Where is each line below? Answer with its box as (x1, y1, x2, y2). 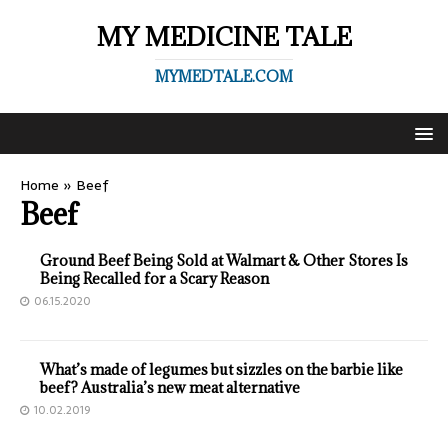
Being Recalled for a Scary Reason (40, 269, 269, 288)
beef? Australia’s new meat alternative (40, 378, 300, 397)
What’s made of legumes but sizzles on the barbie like (40, 360, 403, 379)
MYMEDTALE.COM (155, 67, 293, 86)
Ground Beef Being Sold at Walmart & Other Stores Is (40, 251, 408, 270)
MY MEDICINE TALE (96, 20, 352, 53)
